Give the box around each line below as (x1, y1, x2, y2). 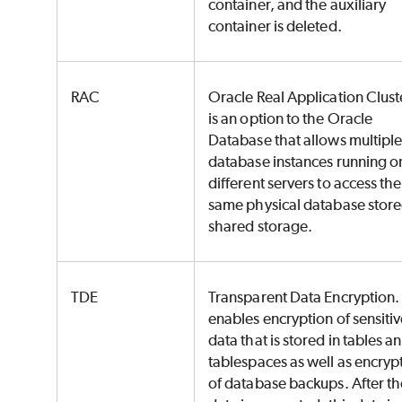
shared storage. (208, 217, 316, 236)
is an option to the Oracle (208, 109, 373, 128)
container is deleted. (208, 17, 345, 36)
